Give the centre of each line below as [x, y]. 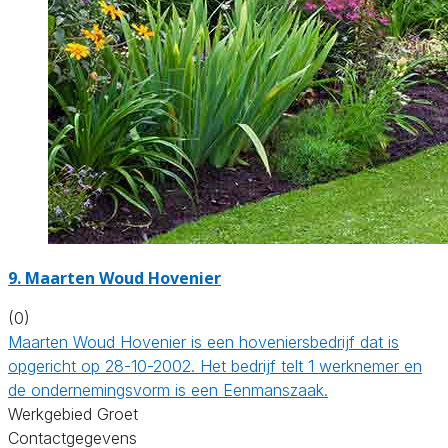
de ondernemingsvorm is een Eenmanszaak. [168, 389]
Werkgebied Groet [73, 413]
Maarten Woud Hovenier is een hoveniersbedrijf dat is [203, 341]
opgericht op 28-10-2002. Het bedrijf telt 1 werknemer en [215, 365]
